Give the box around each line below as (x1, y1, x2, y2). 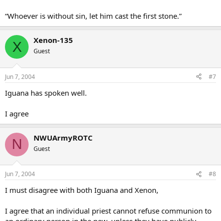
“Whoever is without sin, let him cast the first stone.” (5, 11, 182, 21)
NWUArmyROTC (34, 132, 93, 143)
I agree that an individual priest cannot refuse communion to (5, 206, 212, 216)
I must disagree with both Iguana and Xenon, (5, 185, 158, 195)
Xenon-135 (34, 35, 73, 45)
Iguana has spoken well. (5, 87, 87, 98)
